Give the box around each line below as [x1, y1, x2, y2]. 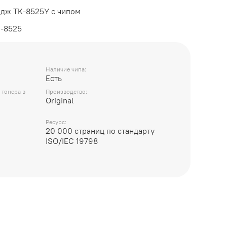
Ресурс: [46, 118, 66, 126]
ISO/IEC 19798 [46, 136, 98, 146]
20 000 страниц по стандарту [46, 126, 155, 136]
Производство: [46, 88, 87, 96]
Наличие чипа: [46, 65, 86, 73]
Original [46, 95, 74, 106]
